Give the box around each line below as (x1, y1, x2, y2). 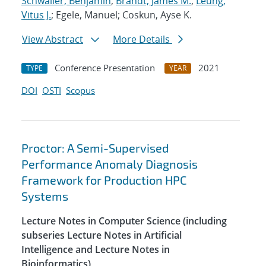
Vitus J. (21, 8, 51, 22)
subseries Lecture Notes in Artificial (21, 229, 182, 242)
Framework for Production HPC (21, 173, 186, 188)
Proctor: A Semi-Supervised (21, 141, 169, 156)
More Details (113, 33, 172, 46)
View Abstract (22, 33, 83, 46)
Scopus (66, 84, 95, 97)
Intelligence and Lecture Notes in (21, 243, 170, 256)
